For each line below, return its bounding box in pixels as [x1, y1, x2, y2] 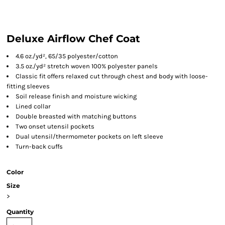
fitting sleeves [7, 82, 50, 90]
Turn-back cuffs [16, 143, 63, 150]
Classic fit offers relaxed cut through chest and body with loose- [16, 72, 208, 80]
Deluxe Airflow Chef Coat [7, 33, 140, 45]
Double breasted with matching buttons [16, 113, 137, 120]
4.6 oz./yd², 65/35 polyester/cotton [16, 52, 118, 60]
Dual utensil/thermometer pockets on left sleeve [16, 133, 163, 140]
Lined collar [16, 102, 51, 110]
